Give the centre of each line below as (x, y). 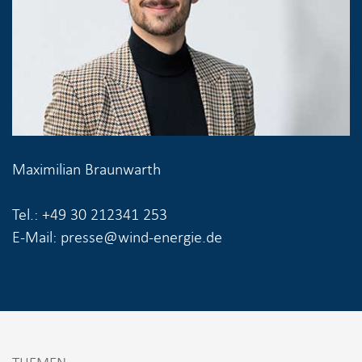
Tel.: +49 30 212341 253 (90, 214)
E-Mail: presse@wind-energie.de (117, 237)
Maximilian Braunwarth (86, 169)
